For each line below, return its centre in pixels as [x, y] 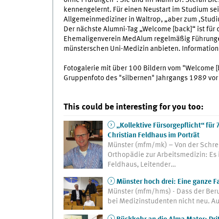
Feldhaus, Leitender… [142, 165]
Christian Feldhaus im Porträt [153, 136]
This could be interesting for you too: [133, 107]
